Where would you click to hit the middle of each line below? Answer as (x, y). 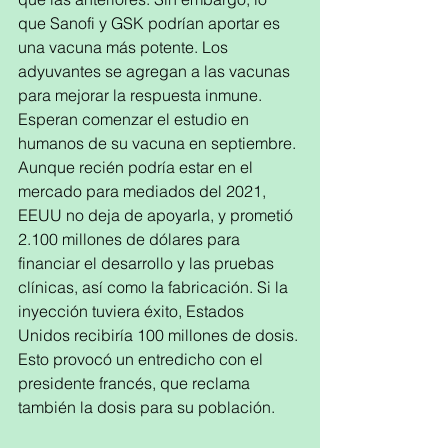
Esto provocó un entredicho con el (142, 359)
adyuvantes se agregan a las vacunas (156, 71)
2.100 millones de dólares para (131, 239)
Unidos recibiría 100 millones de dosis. (160, 335)
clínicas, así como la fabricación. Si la (155, 287)
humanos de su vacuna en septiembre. (159, 143)
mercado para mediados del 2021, (144, 191)
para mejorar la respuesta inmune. (142, 95)
